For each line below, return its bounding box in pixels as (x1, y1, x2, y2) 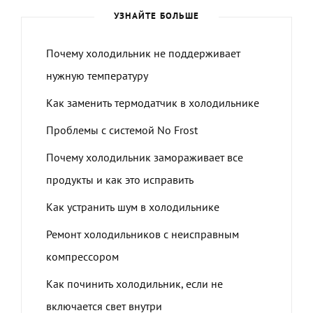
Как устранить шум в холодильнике (46, 200, 219, 214)
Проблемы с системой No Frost (46, 123, 198, 138)
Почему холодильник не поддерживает (46, 46, 240, 61)
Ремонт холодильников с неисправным (46, 227, 239, 242)
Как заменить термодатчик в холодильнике (46, 96, 259, 110)
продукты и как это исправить (46, 173, 194, 187)
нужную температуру (46, 68, 148, 83)
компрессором (46, 249, 119, 264)
